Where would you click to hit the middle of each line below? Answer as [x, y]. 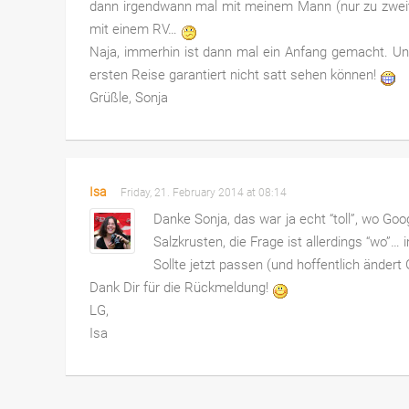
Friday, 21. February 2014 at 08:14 [206, 193]
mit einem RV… [135, 30]
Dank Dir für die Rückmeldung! [180, 288]
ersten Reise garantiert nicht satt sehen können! [234, 75]
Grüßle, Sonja [128, 98]
